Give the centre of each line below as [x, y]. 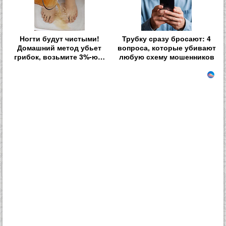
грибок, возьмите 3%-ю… [59, 57]
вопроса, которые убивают [166, 48]
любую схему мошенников [166, 57]
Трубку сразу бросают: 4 [167, 39]
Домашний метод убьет [60, 48]
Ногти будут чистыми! [59, 39]
